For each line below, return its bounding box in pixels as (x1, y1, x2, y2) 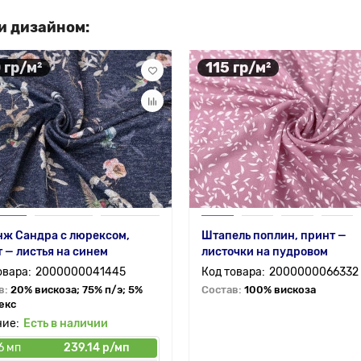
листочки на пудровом (201, 245, 328, 259)
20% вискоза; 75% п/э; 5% (10, 284, 143, 296)
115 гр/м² (205, 58, 271, 77)
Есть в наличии (23, 317, 108, 330)
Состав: (201, 284, 244, 296)
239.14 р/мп (64, 341, 130, 355)
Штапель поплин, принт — (201, 229, 346, 243)
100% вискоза (244, 284, 316, 296)
